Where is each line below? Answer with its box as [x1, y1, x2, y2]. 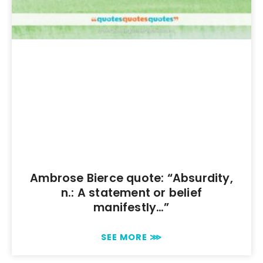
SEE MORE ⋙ [101, 231, 162, 243]
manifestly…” [93, 199, 170, 215]
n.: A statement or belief [61, 184, 202, 201]
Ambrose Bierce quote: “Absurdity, [30, 170, 233, 186]
